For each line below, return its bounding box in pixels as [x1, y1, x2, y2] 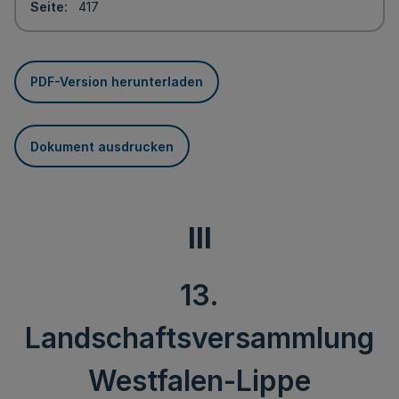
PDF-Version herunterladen [30, 74, 203, 89]
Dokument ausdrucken [30, 138, 174, 154]
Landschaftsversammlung [25, 321, 374, 355]
